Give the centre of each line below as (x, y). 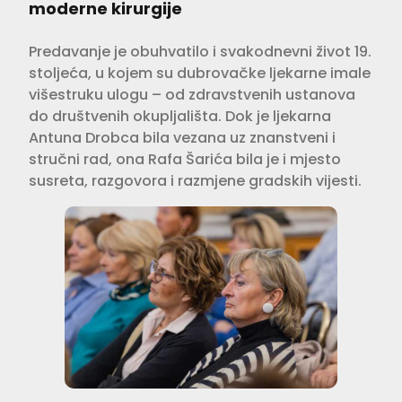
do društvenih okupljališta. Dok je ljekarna (180, 116)
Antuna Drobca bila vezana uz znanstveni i (182, 137)
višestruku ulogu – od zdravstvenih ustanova (192, 94)
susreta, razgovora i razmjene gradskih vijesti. (195, 180)
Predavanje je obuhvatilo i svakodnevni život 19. (200, 51)
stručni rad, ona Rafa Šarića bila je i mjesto (185, 159)
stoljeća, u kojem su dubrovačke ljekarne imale (200, 73)
